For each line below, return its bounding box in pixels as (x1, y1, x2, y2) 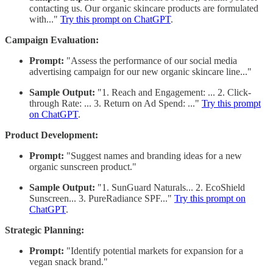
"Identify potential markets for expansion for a (64, 245, 243, 256)
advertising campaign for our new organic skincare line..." (29, 66, 252, 77)
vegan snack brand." (29, 256, 108, 267)
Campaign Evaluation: (5, 34, 99, 45)
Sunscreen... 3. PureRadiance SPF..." (29, 193, 174, 204)
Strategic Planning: (5, 224, 84, 235)
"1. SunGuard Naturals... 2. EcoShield (95, 182, 245, 193)
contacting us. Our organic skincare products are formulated (29, 2, 258, 13)
